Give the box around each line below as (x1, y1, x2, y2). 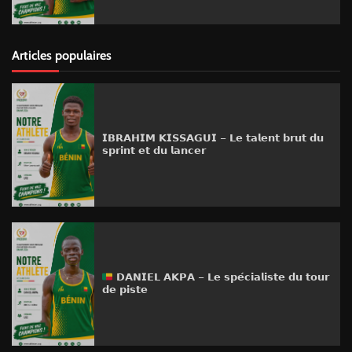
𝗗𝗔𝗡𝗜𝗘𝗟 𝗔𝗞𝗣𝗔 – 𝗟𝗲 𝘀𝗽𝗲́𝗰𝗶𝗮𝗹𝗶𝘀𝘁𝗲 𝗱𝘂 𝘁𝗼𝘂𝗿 (113, 270, 330, 284)
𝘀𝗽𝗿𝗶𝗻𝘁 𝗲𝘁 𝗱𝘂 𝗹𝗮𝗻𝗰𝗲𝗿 (101, 144, 206, 158)
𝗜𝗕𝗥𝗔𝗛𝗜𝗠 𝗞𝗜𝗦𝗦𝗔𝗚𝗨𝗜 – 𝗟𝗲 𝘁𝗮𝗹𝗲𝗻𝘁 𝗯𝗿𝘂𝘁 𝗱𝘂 (101, 131, 324, 145)
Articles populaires (12, 46, 112, 63)
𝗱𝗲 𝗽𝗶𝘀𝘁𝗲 (101, 283, 148, 297)
